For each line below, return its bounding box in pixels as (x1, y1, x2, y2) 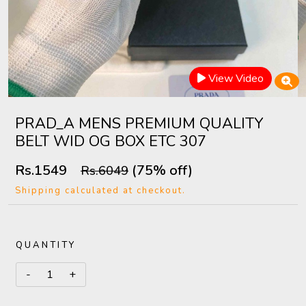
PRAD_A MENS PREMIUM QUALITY (15, 113, 263, 134)
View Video (208, 71, 264, 86)
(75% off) (128, 161, 193, 180)
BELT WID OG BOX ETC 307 (15, 131, 206, 152)
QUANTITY (16, 239, 76, 251)
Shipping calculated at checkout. (15, 184, 186, 197)
